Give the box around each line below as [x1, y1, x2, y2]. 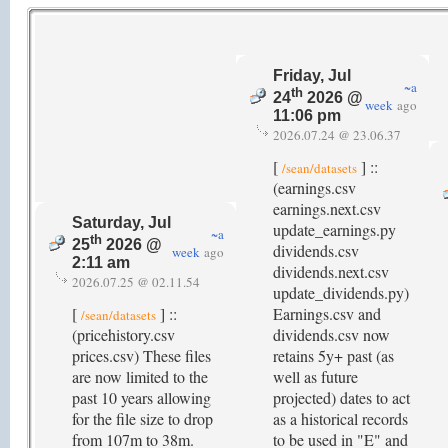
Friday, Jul [273, 67, 351, 84]
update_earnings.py [273, 219, 396, 240]
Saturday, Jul [72, 214, 171, 231]
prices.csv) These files [72, 345, 211, 366]
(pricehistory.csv [72, 324, 175, 345]
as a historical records [273, 408, 408, 429]
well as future [273, 366, 358, 387]
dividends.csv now [273, 324, 390, 345]
